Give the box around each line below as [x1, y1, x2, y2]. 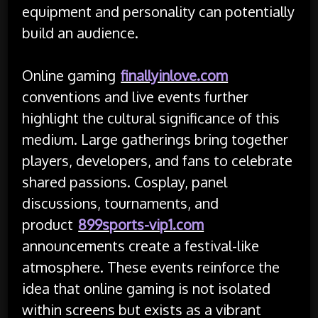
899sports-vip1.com [78, 214, 204, 234]
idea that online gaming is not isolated [22, 278, 271, 297]
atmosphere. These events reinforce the [22, 257, 280, 276]
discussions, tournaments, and [22, 193, 219, 212]
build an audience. [22, 23, 139, 42]
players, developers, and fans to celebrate [22, 150, 293, 170]
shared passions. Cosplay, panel [22, 172, 228, 191]
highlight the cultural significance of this [22, 108, 280, 127]
